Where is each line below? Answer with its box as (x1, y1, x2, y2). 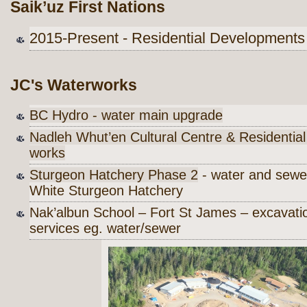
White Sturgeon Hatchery (29, 182, 183, 198)
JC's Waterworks (10, 75, 137, 94)
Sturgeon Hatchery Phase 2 (29, 167, 198, 182)
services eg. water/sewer (29, 220, 181, 236)
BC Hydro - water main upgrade (29, 107, 223, 123)
